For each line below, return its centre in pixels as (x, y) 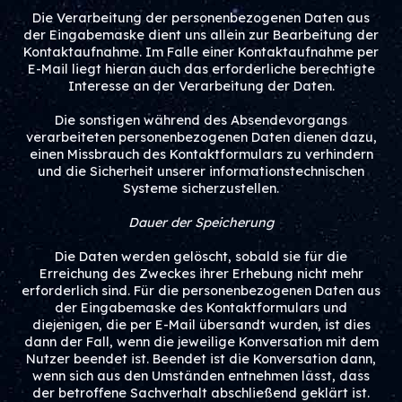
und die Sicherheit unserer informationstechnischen (201, 171)
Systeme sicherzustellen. (201, 188)
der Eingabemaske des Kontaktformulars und (201, 308)
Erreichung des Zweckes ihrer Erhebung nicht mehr (201, 274)
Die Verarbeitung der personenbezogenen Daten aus (201, 18)
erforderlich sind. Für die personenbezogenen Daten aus (201, 291)
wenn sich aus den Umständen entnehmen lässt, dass (201, 376)
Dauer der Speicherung (201, 223)
